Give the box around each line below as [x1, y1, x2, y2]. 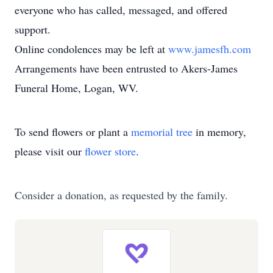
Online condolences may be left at [15, 41, 168, 56]
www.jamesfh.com [168, 41, 251, 56]
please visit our [15, 144, 85, 158]
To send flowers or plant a [15, 124, 131, 139]
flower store [85, 144, 136, 158]
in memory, [193, 124, 246, 139]
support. [15, 22, 51, 37]
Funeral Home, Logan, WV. [15, 80, 138, 95]
